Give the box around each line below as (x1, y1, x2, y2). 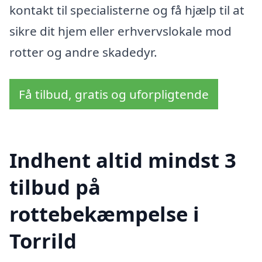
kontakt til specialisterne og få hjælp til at (9, 1, 244, 18)
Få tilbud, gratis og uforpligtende (19, 85, 209, 102)
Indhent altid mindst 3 (9, 146, 236, 174)
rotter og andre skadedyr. (9, 43, 157, 60)
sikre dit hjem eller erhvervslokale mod (9, 22, 232, 39)
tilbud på (9, 173, 101, 201)
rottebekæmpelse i (9, 200, 199, 228)
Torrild (9, 227, 77, 255)
